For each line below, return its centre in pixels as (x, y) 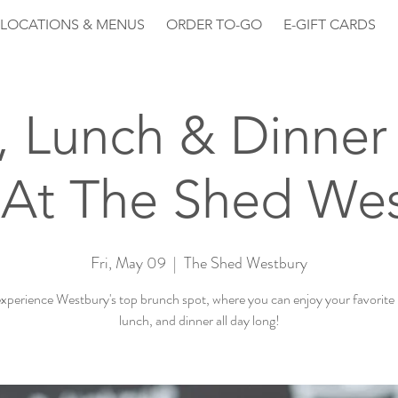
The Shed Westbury (246, 263)
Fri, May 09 (128, 263)
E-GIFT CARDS (330, 24)
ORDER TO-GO (214, 24)
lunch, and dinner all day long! (199, 320)
